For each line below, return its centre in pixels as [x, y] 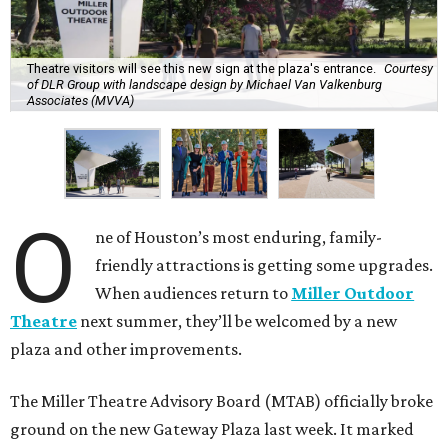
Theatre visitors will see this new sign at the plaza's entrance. [201, 68]
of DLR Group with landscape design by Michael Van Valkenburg [204, 84]
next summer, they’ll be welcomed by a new [237, 321]
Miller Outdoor [353, 293]
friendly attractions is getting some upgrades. [264, 265]
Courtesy [408, 68]
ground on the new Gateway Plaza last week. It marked [212, 429]
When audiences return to [193, 293]
